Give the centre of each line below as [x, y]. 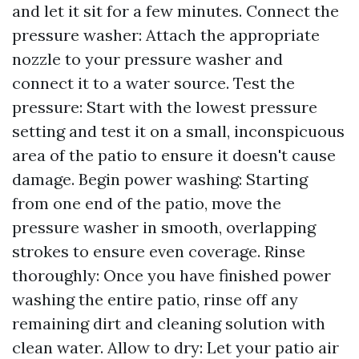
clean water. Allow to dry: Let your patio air [175, 347]
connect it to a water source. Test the [153, 83]
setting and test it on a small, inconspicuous [178, 131]
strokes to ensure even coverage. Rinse [159, 251]
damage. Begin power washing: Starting [160, 179]
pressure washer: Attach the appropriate [166, 35]
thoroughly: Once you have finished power [171, 275]
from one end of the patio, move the [147, 203]
